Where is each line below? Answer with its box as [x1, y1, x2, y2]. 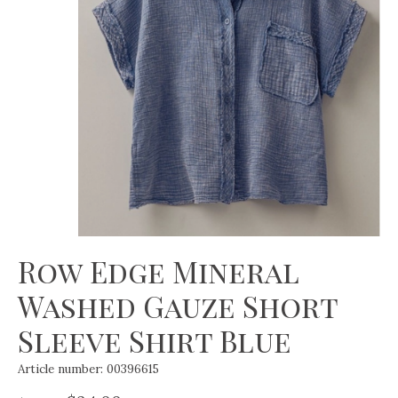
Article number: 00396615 [18, 361, 159, 377]
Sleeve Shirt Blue [18, 320, 291, 360]
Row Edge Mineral [18, 251, 298, 291]
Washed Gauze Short [18, 285, 338, 325]
